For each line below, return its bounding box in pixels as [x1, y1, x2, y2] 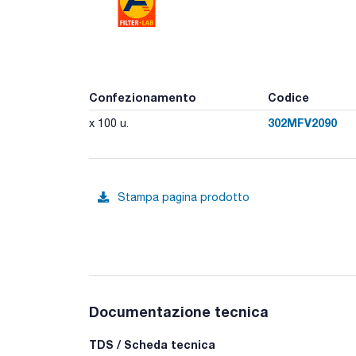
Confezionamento [89, 90, 196, 104]
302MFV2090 [267, 115, 337, 130]
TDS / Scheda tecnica [89, 337, 215, 351]
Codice [267, 90, 309, 104]
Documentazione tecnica [89, 302, 269, 320]
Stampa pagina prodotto [118, 191, 250, 203]
